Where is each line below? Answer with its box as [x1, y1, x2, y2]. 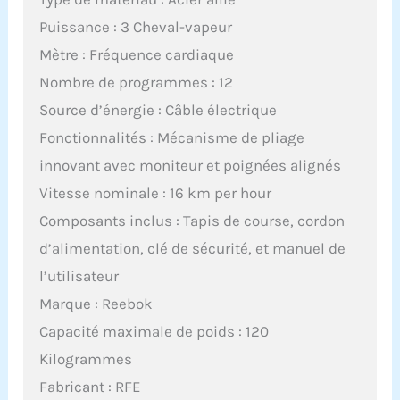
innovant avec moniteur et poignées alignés [39, 155, 342, 174]
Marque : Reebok [39, 294, 154, 312]
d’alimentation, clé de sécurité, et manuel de [39, 238, 346, 257]
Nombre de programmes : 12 [39, 72, 234, 91]
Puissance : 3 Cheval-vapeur [39, 17, 233, 36]
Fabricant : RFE [39, 377, 142, 396]
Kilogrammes [39, 349, 133, 368]
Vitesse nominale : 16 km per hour [39, 183, 272, 202]
